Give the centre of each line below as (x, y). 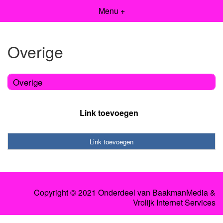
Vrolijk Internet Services (174, 203)
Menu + (111, 11)
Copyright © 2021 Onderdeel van (93, 193)
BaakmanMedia (180, 193)
